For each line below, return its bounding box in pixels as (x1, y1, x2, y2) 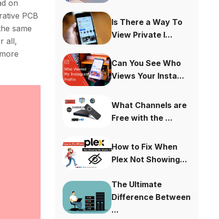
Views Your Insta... (111, 71, 185, 81)
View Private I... (111, 29, 173, 40)
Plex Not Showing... (111, 154, 188, 164)
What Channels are (111, 100, 187, 110)
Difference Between (111, 192, 191, 202)
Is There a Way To (111, 17, 183, 27)
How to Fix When (111, 141, 178, 152)
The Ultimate (111, 179, 162, 190)
